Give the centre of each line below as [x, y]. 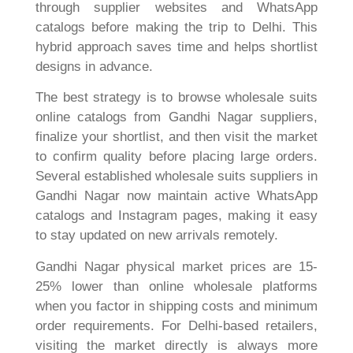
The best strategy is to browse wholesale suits [176, 98]
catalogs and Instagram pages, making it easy [176, 216]
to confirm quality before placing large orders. [176, 157]
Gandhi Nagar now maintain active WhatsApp [176, 196]
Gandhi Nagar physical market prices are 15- [176, 266]
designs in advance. [94, 66]
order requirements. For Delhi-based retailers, [176, 325]
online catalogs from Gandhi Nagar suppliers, [176, 117]
